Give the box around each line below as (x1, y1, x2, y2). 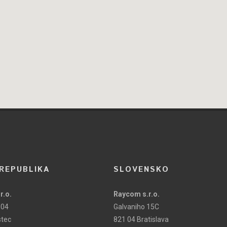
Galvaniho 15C (113, 202, 159, 211)
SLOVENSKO (113, 164, 169, 175)
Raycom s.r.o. (113, 190, 160, 198)
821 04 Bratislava (113, 215, 169, 223)
